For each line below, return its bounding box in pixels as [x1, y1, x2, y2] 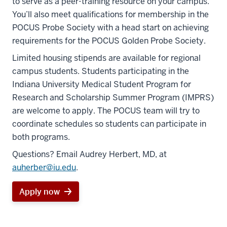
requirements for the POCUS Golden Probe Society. [12, 35, 206, 46]
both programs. [12, 132, 70, 142]
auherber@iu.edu [12, 162, 76, 173]
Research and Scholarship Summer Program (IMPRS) [12, 92, 214, 103]
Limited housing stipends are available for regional [12, 53, 201, 63]
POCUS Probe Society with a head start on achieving [12, 22, 209, 33]
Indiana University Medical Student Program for [12, 79, 191, 90]
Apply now [19, 186, 60, 197]
